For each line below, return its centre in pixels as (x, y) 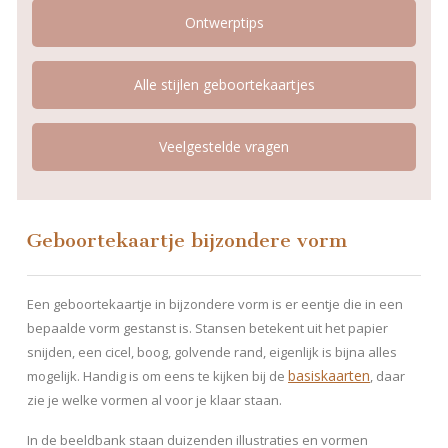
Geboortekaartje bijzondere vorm (187, 241)
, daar (387, 376)
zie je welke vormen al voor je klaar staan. (154, 400)
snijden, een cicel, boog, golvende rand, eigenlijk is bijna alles (212, 352)
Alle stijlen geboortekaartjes (224, 85)
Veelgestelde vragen (224, 147)
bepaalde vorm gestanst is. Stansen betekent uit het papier (207, 328)
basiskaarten (329, 376)
